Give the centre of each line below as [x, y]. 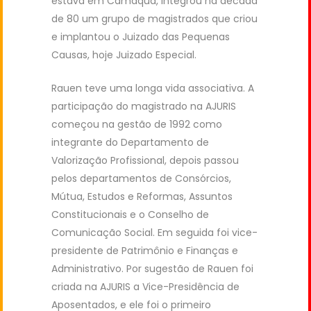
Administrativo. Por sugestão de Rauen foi [152, 269]
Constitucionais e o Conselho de [130, 215]
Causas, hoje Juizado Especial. [124, 55]
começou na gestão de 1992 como [137, 125]
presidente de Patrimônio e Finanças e [145, 251]
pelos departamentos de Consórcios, [141, 179]
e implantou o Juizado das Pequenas [141, 37]
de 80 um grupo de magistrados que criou [154, 19]
